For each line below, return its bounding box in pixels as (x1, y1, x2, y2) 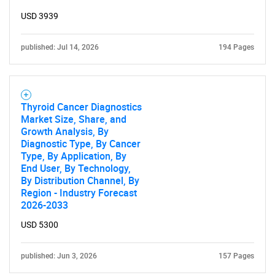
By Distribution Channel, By (21, 174, 139, 187)
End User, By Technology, (21, 161, 131, 175)
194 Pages (219, 43, 254, 52)
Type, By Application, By (21, 149, 126, 163)
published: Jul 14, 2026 (21, 43, 99, 52)
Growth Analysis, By (21, 125, 109, 138)
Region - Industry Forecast (21, 186, 137, 199)
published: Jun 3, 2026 (21, 252, 97, 260)
